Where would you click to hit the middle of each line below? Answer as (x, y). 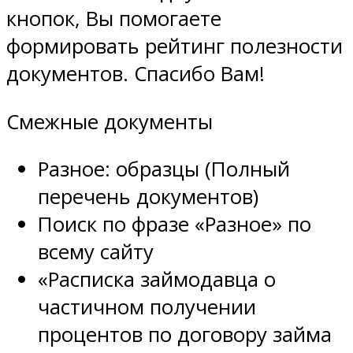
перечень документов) (148, 197)
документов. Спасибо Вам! (136, 74)
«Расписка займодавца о (157, 280)
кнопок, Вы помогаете (114, 19)
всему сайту (96, 252)
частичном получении (147, 307)
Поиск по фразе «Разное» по (175, 225)
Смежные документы (110, 121)
